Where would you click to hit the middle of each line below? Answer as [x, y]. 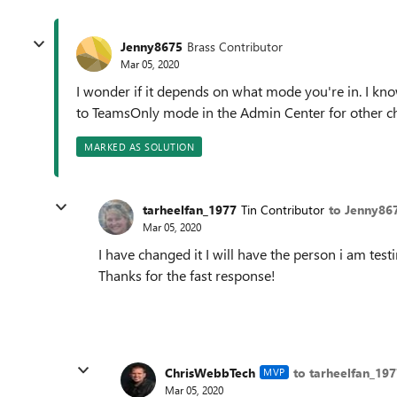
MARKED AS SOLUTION [139, 147]
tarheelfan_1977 [190, 209]
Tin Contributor [283, 209]
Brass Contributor [235, 46]
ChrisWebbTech [210, 372]
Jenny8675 [152, 46]
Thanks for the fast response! [187, 275]
